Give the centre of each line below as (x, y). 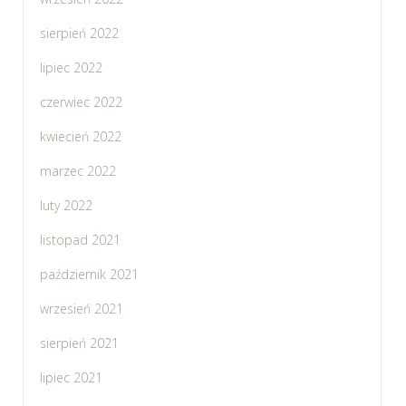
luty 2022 (66, 205)
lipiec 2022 (71, 67)
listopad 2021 (80, 239)
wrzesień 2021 (81, 308)
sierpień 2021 (79, 343)
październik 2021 (89, 274)
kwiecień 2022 (80, 136)
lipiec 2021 (71, 377)
